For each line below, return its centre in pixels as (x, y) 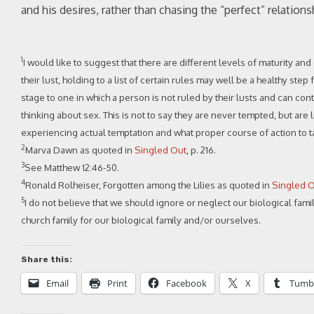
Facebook (186, 283)
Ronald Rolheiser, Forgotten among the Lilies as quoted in (149, 185)
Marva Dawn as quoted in (80, 150)
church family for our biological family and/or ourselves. (141, 220)
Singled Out (161, 150)
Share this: (47, 259)
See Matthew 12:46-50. (72, 167)
